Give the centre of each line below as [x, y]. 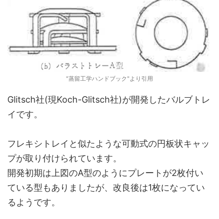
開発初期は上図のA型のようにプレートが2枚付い [105, 173]
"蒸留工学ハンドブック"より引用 [109, 78]
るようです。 [34, 202]
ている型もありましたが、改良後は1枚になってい [106, 187]
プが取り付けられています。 [65, 158]
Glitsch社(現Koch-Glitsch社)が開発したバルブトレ [109, 99]
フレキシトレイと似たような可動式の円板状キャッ [109, 143]
